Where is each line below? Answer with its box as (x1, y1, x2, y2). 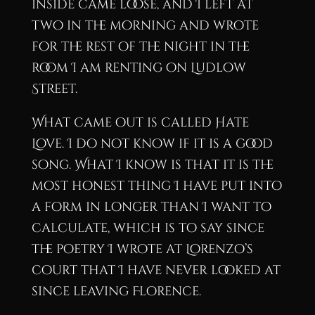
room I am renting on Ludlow (31, 58, 246, 77)
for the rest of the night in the (31, 37, 250, 56)
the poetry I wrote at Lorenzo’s (31, 240, 253, 258)
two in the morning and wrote (31, 16, 259, 34)
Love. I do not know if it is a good (31, 134, 273, 153)
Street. (31, 79, 77, 98)
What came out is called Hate (31, 113, 249, 131)
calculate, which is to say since (31, 219, 264, 237)
